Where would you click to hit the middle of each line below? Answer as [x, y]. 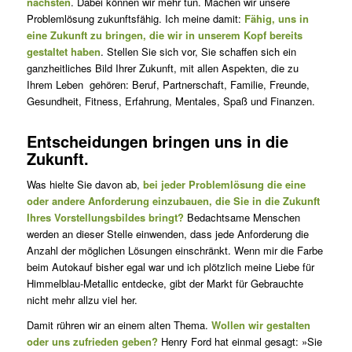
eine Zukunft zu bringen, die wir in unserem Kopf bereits [164, 35]
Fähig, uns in [276, 18]
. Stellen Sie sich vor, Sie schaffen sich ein [198, 51]
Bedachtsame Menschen [242, 217]
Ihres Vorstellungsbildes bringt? [105, 217]
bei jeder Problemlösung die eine [224, 184]
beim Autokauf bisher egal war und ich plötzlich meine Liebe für [170, 266]
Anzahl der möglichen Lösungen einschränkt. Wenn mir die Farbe [174, 250]
